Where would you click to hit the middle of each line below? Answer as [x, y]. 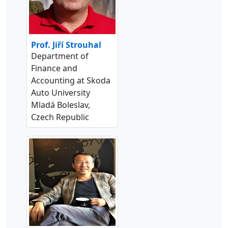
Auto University [61, 93]
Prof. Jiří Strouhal [66, 45]
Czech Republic [60, 117]
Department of [60, 56]
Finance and [54, 68]
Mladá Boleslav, [61, 105]
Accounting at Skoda [71, 81]
